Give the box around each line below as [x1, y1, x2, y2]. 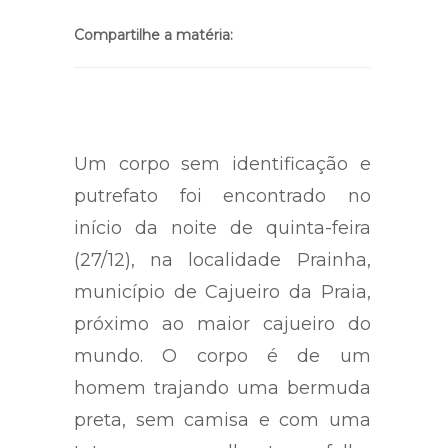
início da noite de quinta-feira [74, 228, 371, 251]
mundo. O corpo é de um [74, 356, 371, 379]
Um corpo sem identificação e [74, 164, 371, 187]
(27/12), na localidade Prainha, [74, 260, 371, 283]
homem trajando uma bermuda [74, 388, 371, 411]
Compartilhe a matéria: [74, 37, 233, 56]
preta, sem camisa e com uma [74, 420, 371, 443]
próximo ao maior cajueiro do [74, 324, 371, 347]
